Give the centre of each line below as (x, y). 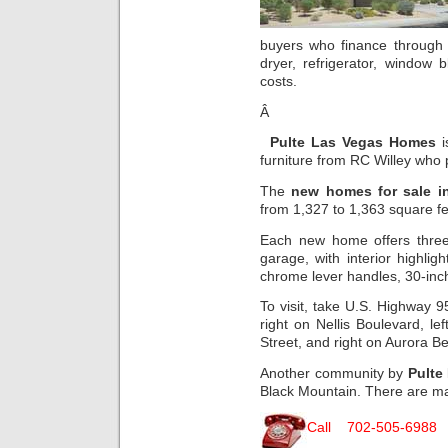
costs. (278, 81)
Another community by (334, 372)
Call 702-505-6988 (372, 427)
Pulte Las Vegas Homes (353, 142)
